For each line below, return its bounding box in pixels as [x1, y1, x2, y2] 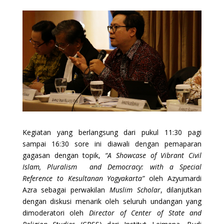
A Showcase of [107, 150, 161, 160]
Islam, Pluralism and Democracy [22, 161, 142, 171]
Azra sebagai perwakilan [22, 184, 109, 194]
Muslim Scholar [109, 184, 160, 194]
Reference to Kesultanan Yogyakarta [22, 173, 142, 183]
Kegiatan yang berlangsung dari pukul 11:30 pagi [22, 127, 202, 137]
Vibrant [160, 150, 189, 160]
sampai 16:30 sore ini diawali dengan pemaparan [22, 138, 202, 148]
